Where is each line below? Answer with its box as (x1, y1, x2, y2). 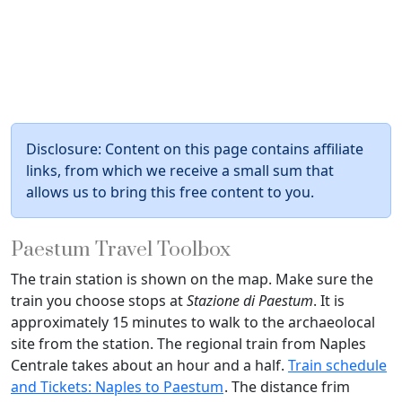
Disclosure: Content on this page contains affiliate (26, 139, 363, 160)
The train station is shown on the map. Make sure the (11, 269, 373, 290)
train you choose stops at (11, 291, 187, 311)
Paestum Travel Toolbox (11, 237, 231, 264)
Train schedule (288, 355, 387, 376)
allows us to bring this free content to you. (26, 182, 314, 203)
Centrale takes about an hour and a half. (11, 355, 288, 376)
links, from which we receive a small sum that (26, 161, 334, 181)
